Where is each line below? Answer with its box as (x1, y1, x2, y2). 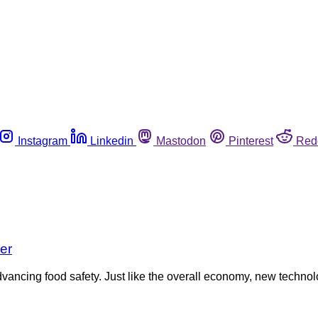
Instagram (18, 134, 67, 147)
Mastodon (156, 134, 206, 147)
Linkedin (90, 134, 133, 147)
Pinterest (229, 134, 273, 147)
